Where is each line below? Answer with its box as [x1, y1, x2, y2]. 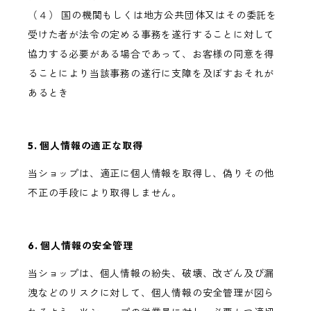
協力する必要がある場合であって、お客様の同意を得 [28, 48, 275, 61]
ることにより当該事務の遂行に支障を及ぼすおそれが [28, 67, 275, 81]
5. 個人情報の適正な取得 [28, 140, 143, 153]
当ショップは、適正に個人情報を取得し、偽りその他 [28, 167, 275, 180]
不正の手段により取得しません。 [28, 187, 182, 200]
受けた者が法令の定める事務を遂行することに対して [28, 28, 275, 42]
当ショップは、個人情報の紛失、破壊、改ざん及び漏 [28, 267, 275, 280]
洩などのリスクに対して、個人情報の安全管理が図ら [28, 287, 275, 300]
